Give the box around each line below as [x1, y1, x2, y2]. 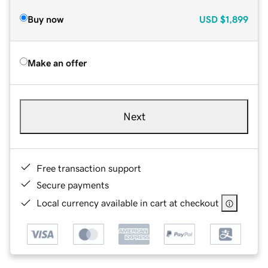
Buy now [28, 14, 63, 24]
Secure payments [36, 179, 109, 190]
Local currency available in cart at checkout [36, 197, 219, 208]
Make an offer [28, 57, 87, 68]
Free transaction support [36, 163, 141, 173]
